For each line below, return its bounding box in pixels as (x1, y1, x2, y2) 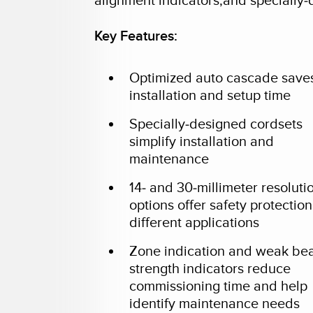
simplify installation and (129, 133, 275, 150)
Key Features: (94, 28, 178, 45)
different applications (129, 214, 260, 231)
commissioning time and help (129, 278, 308, 295)
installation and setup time (129, 87, 291, 104)
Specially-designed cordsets (129, 116, 303, 133)
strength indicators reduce (129, 261, 291, 277)
